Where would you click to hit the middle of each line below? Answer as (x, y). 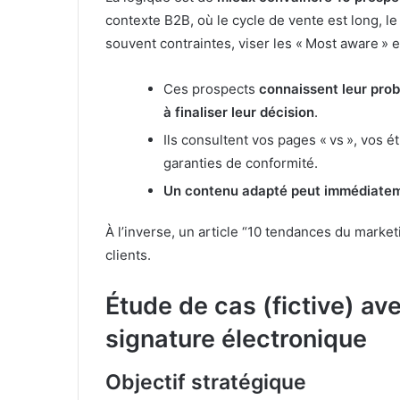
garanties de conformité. (241, 163)
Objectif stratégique (206, 382)
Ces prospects (211, 89)
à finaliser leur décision (239, 112)
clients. (128, 255)
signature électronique (236, 339)
